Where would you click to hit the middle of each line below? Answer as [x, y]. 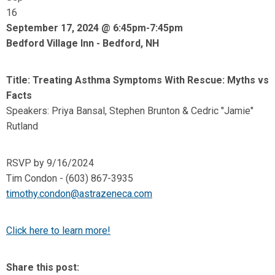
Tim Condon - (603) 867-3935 [71, 178]
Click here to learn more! [58, 230]
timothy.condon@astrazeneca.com [79, 194]
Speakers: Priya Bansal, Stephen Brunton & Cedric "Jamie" [130, 111]
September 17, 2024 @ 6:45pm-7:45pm [95, 28]
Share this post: [43, 267]
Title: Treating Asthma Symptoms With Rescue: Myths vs [137, 80]
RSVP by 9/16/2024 [50, 163]
